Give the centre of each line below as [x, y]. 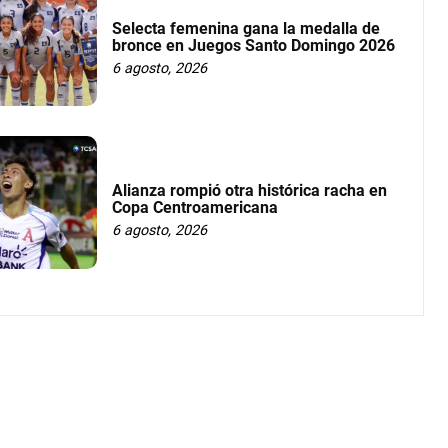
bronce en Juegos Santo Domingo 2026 [254, 45]
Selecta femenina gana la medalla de [246, 28]
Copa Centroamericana [195, 207]
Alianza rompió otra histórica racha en [250, 190]
